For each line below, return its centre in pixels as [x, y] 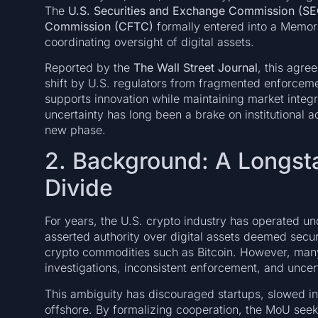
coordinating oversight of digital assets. [149, 42]
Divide [78, 188]
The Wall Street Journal [195, 67]
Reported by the [89, 67]
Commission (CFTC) [99, 26]
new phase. [75, 130]
